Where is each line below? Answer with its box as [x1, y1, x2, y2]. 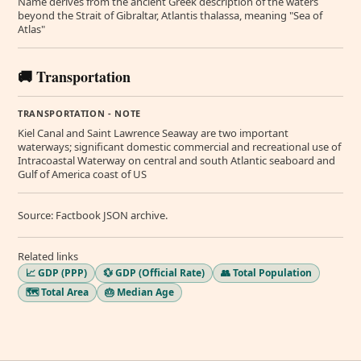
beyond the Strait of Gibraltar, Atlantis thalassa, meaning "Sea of [18, 8, 322, 23]
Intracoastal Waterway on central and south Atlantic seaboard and [18, 153, 335, 168]
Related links [18, 249, 78, 263]
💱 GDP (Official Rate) [103, 266, 205, 280]
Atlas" [18, 22, 45, 36]
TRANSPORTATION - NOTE [18, 107, 141, 119]
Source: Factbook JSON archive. [18, 208, 168, 222]
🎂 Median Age [105, 285, 174, 299]
